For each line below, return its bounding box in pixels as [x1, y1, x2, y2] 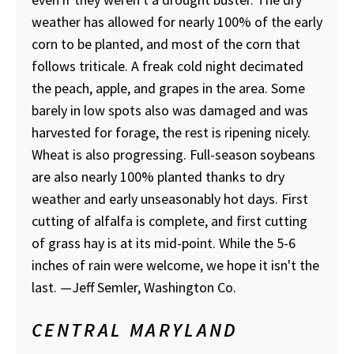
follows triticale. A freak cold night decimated [32, 56, 303, 75]
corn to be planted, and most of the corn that [32, 34, 300, 53]
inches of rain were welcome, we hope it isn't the [32, 255, 319, 274]
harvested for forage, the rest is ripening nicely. [32, 122, 311, 141]
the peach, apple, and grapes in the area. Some [32, 78, 305, 97]
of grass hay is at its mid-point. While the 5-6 [32, 233, 296, 252]
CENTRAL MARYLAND [32, 317, 239, 342]
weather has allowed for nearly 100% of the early [32, 12, 322, 31]
